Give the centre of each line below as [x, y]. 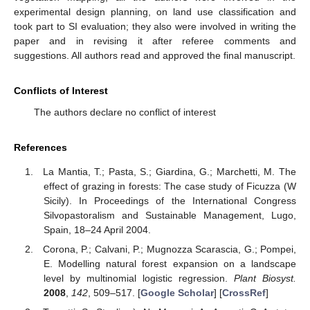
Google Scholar [177, 292]
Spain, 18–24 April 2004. [97, 229]
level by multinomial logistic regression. [138, 278]
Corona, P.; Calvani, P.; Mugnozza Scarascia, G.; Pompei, [170, 249]
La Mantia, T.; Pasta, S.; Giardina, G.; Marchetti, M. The [170, 171]
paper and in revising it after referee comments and [155, 41]
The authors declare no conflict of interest [125, 112]
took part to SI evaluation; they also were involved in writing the [155, 27]
